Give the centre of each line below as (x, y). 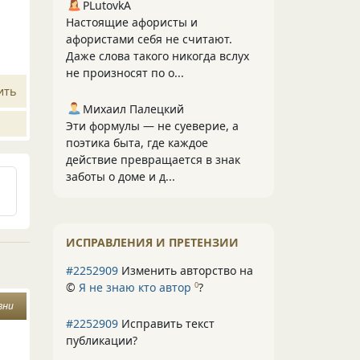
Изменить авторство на (186, 270)
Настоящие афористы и (132, 22)
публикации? (102, 340)
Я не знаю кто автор (135, 287)
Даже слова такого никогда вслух (157, 56)
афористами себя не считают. (149, 39)
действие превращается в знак (153, 160)
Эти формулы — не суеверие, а (152, 126)
